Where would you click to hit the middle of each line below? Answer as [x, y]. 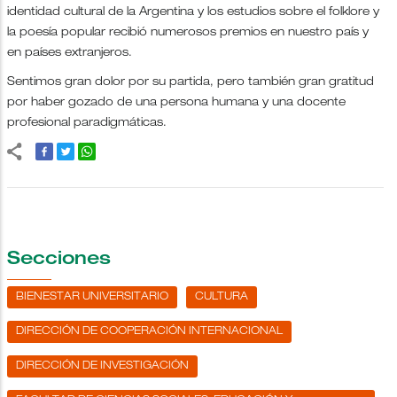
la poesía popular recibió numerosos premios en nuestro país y [188, 33]
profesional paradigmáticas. [89, 123]
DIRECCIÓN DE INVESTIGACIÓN [102, 366]
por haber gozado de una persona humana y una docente [176, 103]
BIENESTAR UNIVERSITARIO [92, 296]
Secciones [59, 260]
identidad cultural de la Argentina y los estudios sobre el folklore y [193, 12]
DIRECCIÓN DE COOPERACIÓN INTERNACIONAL [149, 331]
